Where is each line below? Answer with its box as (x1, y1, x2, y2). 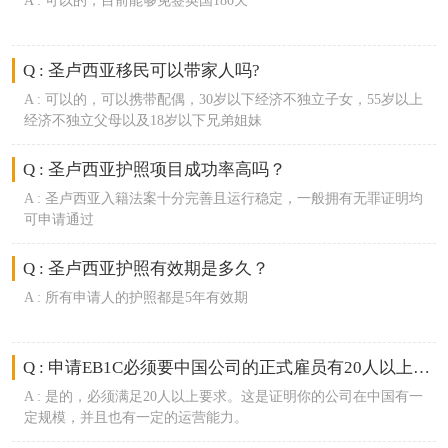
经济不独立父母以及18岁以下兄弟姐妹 (23, 112, 262, 129)
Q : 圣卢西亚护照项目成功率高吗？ (23, 159, 287, 179)
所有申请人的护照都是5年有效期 (44, 288, 248, 305)
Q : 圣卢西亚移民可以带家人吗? (23, 61, 261, 81)
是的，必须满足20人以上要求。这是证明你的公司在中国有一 (44, 387, 423, 404)
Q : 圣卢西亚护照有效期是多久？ (23, 258, 270, 278)
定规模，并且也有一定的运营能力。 (23, 408, 248, 425)
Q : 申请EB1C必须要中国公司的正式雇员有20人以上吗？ (413, 357, 431, 377)
